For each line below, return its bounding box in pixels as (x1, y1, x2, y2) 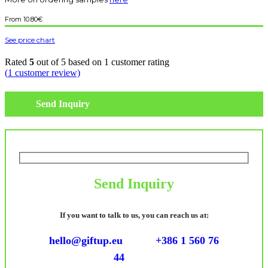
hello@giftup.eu (49, 234, 123, 247)
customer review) (13, 68, 80, 78)
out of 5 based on (34, 57, 104, 68)
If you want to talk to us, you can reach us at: (59, 211, 209, 220)
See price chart (5, 35, 55, 45)
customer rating (109, 57, 169, 68)
